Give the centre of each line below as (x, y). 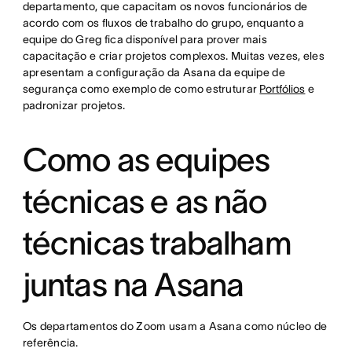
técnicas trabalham (157, 243)
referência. (50, 343)
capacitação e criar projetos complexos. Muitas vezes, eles (173, 56)
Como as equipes (146, 160)
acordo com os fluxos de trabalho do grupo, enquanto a (163, 23)
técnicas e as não (145, 202)
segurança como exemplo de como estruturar (141, 89)
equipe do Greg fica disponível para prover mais (145, 40)
